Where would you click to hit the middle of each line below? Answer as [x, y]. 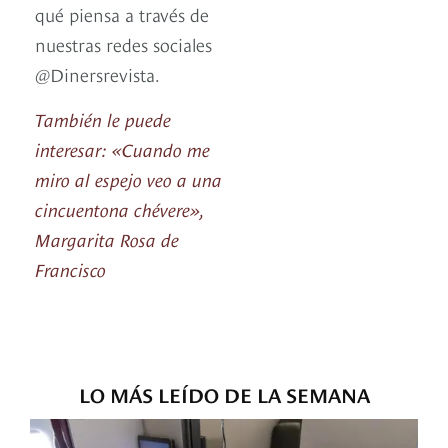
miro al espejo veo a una [128, 179]
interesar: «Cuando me [122, 149]
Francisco [70, 269]
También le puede [103, 119]
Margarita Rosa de [107, 239]
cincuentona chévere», [119, 209]
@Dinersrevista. [97, 74]
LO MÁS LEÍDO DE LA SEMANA [224, 394]
